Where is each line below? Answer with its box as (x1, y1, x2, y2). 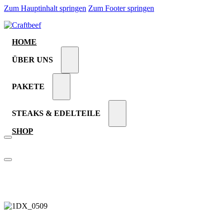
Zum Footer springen (88, 4, 154, 12)
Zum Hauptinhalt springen (4, 4, 86, 12)
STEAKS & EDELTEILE (12, 109, 101, 117)
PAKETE (12, 82, 45, 91)
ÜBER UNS (12, 55, 53, 64)
